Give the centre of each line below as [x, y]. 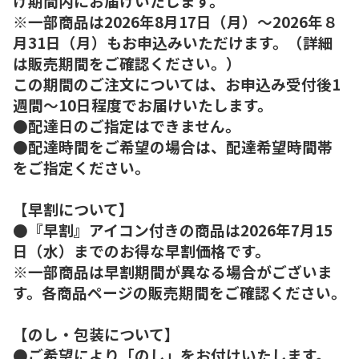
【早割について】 [73, 208]
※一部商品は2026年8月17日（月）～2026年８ [175, 21]
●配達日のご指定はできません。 [127, 125]
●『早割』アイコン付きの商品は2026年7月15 [173, 229]
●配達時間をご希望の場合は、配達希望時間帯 [173, 146]
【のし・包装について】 [96, 333]
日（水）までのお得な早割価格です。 [141, 250]
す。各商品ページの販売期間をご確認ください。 [179, 292]
